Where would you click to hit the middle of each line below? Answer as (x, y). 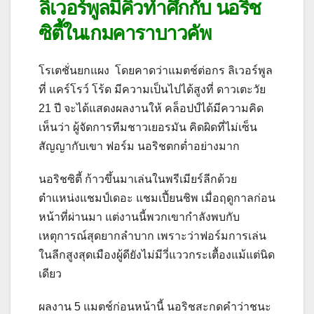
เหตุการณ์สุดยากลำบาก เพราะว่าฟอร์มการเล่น (152, 236)
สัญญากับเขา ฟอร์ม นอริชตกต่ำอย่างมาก (139, 146)
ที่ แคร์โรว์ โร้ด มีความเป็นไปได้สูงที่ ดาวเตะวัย (152, 90)
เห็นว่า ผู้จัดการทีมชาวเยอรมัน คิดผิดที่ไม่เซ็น (148, 128)
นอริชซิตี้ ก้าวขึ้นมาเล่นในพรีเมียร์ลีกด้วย (138, 179)
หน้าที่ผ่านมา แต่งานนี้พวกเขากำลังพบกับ (139, 217)
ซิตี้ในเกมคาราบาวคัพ (127, 33)
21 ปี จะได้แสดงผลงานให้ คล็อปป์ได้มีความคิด (151, 109)
